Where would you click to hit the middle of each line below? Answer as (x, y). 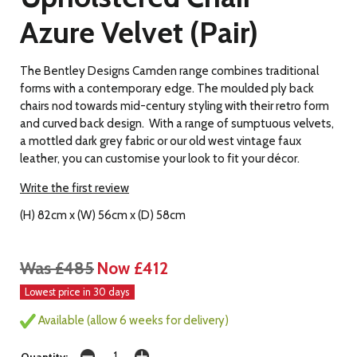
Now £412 (132, 269)
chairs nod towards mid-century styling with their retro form (175, 106)
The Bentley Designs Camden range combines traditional (169, 71)
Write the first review (75, 188)
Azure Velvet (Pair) (139, 33)
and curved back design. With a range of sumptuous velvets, (177, 124)
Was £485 (57, 269)
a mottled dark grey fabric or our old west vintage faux (161, 141)
